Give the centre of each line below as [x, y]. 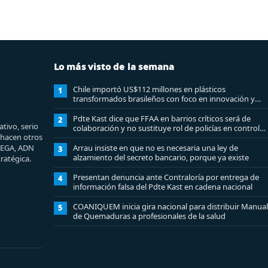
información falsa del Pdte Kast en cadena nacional [162, 186]
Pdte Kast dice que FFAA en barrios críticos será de [162, 118]
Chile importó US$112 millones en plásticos [149, 89]
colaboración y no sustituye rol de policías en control [166, 128]
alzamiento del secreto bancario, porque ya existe [161, 157]
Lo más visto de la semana [114, 66]
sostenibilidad [98, 108]
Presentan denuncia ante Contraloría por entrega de [166, 177]
